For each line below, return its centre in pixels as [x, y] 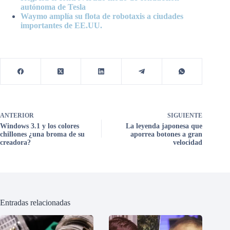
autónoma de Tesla [53, 7]
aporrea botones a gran [167, 134]
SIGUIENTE [185, 115]
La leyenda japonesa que [164, 126]
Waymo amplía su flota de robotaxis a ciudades [102, 16]
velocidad [188, 142]
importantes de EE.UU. [61, 25]
